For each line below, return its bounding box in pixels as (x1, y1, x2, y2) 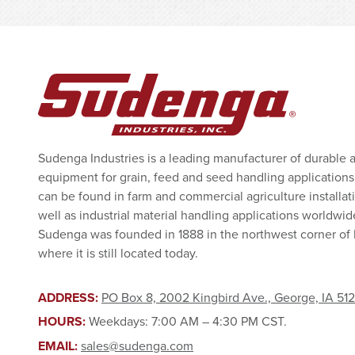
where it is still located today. (38, 243, 198, 261)
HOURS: (38, 312, 89, 331)
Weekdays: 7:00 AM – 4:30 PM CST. (89, 312, 287, 330)
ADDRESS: (38, 288, 101, 307)
